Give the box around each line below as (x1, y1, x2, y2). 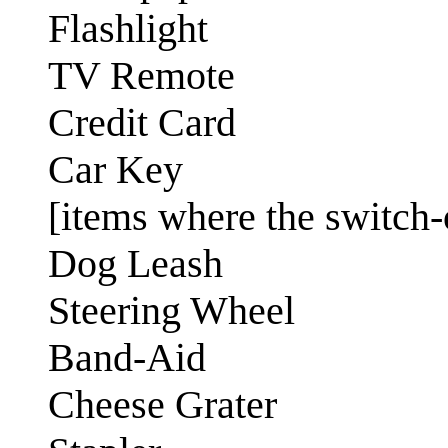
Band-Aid (48, 334, 206, 380)
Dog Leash (48, 240, 223, 286)
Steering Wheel (48, 287, 295, 333)
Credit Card (48, 99, 236, 145)
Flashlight (48, 5, 208, 51)
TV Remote (48, 52, 235, 98)
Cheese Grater (48, 381, 277, 427)
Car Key (48, 146, 183, 192)
